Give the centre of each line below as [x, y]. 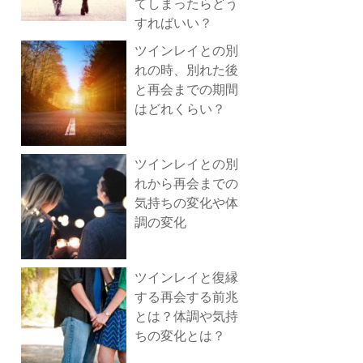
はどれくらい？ [180, 108]
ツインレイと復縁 [187, 277]
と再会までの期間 [187, 89]
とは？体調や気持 [187, 316]
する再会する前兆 [187, 296]
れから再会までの [187, 183]
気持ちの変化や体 [187, 202]
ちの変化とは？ [180, 335]
